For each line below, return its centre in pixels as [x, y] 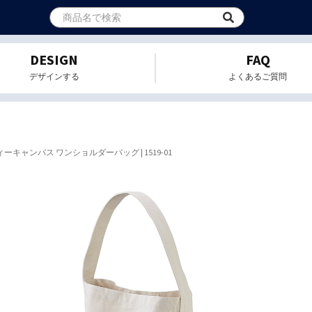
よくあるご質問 [258, 76]
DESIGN [54, 60]
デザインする [54, 76]
